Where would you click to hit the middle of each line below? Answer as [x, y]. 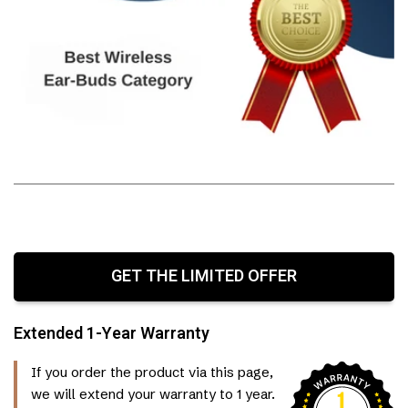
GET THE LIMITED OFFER [204, 277]
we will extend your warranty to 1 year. [153, 394]
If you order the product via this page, [152, 372]
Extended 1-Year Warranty [112, 334]
